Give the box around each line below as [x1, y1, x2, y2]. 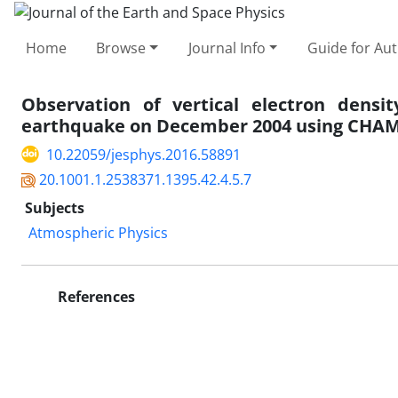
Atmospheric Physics [28, 222, 168, 243]
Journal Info [187, 37, 266, 58]
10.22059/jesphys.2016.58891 [46, 144, 241, 164]
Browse [96, 37, 147, 58]
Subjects [25, 197, 84, 218]
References [54, 286, 135, 306]
